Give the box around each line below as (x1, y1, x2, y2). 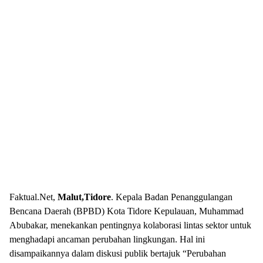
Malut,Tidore (58, 192, 111, 202)
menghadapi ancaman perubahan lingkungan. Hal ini (9, 234, 205, 244)
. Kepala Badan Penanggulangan (111, 192, 232, 202)
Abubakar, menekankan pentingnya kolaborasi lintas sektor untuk (9, 220, 251, 230)
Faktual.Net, (9, 192, 58, 202)
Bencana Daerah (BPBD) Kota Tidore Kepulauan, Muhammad (9, 206, 244, 216)
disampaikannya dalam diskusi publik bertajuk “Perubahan (9, 248, 226, 258)
